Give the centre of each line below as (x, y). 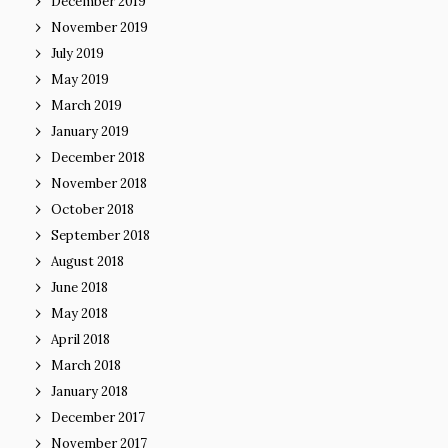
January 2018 (89, 391)
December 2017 (98, 417)
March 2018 (86, 365)
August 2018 (87, 261)
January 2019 (90, 131)
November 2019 (99, 27)
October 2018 (92, 209)
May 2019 (80, 79)
